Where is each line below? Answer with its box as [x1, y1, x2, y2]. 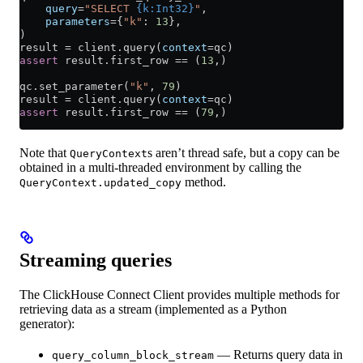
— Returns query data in [214, 347, 343, 361]
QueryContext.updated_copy [19, 176, 181, 189]
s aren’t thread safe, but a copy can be [147, 145, 340, 160]
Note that [19, 145, 70, 160]
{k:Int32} [136, 2, 194, 15]
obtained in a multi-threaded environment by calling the [19, 160, 301, 174]
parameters [19, 15, 110, 28]
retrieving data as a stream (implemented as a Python [19, 301, 287, 316]
